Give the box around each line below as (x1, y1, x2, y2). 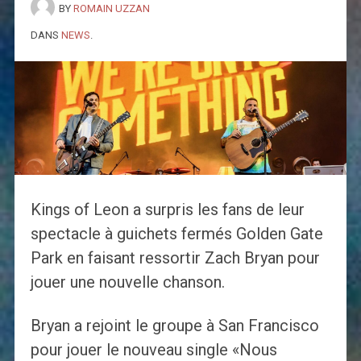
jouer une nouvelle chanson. (30, 272, 225, 293)
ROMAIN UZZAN (73, 2, 150, 15)
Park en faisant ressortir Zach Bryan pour (30, 248, 320, 268)
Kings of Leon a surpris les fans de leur (30, 200, 305, 220)
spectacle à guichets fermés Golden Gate (30, 224, 323, 244)
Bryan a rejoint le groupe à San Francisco (30, 316, 319, 336)
